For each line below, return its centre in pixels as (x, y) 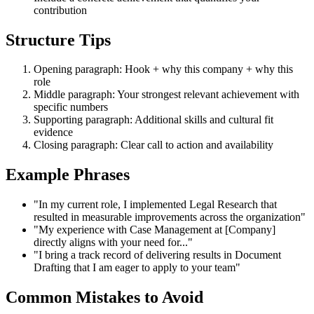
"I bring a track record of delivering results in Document (157, 255)
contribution (60, 10)
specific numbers (71, 107)
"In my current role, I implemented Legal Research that (155, 205)
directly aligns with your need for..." (113, 243)
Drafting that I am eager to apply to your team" (137, 268)
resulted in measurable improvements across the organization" (170, 217)
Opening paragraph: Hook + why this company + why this (163, 69)
